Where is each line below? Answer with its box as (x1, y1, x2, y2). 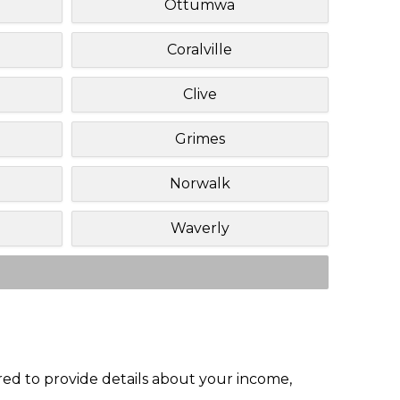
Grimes (174, 129, 225, 147)
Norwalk (169, 174, 230, 192)
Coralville (167, 40, 233, 58)
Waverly (170, 219, 229, 237)
